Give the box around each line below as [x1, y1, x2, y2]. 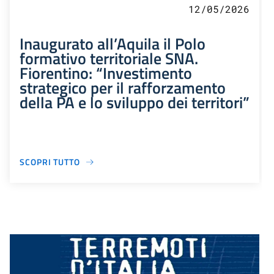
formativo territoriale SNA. [20, 46, 198, 71]
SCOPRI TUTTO [20, 155, 80, 169]
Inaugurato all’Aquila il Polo [20, 31, 206, 56]
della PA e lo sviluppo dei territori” [20, 90, 250, 115]
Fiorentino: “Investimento [20, 61, 192, 86]
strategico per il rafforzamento [20, 75, 226, 100]
